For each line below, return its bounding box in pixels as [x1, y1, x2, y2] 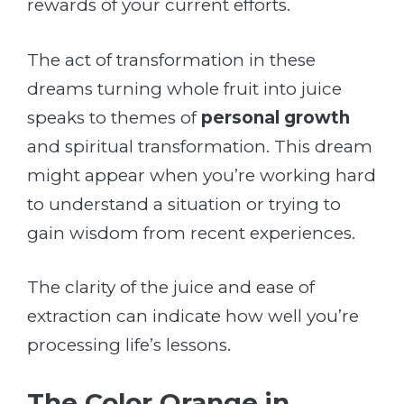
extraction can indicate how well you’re [27, 306, 359, 327]
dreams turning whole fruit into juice [27, 78, 342, 99]
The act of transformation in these [27, 49, 316, 70]
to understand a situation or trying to [27, 193, 341, 215]
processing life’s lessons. [27, 335, 231, 356]
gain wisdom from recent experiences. [27, 222, 355, 243]
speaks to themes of [27, 106, 201, 128]
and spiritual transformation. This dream [27, 135, 372, 157]
